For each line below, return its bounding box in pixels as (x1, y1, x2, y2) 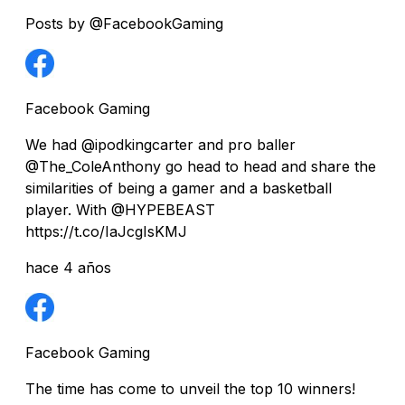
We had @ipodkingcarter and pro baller (25, 135, 296, 154)
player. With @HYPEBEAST (25, 200, 215, 219)
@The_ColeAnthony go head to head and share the (25, 156, 376, 175)
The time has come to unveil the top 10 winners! (25, 379, 355, 398)
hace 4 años (25, 258, 111, 277)
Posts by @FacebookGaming (25, 14, 223, 33)
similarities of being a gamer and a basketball (25, 178, 332, 197)
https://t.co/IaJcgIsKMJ (25, 221, 187, 240)
